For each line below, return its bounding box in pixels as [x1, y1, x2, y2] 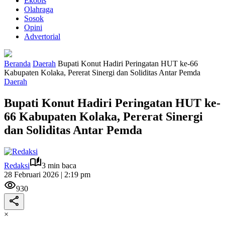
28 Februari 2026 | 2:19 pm [4, 170, 90, 179]
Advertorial [24, 32, 60, 41]
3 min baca [42, 161, 76, 170]
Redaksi [4, 161, 30, 170]
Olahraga [24, 5, 53, 14]
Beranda [4, 59, 31, 68]
